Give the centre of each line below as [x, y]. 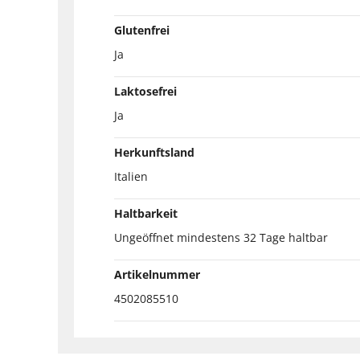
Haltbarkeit [146, 213]
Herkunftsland [154, 152]
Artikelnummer [157, 274]
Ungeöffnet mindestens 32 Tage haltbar [221, 237]
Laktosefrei [145, 91]
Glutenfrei [142, 30]
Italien [131, 176]
